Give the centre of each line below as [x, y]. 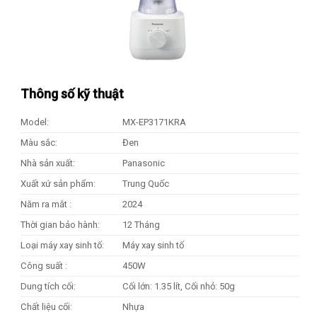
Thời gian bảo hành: [60, 225]
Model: [35, 122]
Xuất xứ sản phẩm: [58, 184]
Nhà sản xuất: [48, 163]
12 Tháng [141, 225]
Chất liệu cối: [46, 307]
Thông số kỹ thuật [72, 94]
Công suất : [44, 266]
